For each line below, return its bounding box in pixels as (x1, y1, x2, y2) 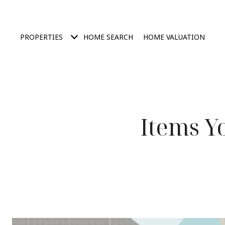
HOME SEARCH (83, 32, 133, 42)
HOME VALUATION (143, 32, 205, 42)
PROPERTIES (20, 32, 63, 42)
